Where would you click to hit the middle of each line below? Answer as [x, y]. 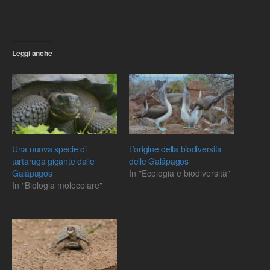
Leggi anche [32, 53]
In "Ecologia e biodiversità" [180, 173]
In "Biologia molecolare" [57, 185]
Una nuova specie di [49, 149]
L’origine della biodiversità [176, 149]
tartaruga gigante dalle [53, 161]
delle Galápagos [159, 161]
